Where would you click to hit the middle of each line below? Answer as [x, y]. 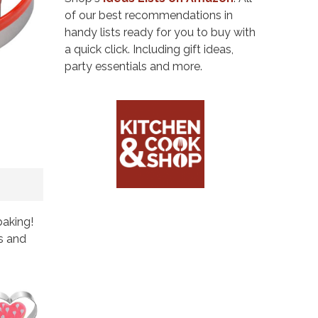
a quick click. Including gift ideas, [149, 49]
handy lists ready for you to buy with [160, 32]
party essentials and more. [133, 66]
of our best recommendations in [149, 15]
